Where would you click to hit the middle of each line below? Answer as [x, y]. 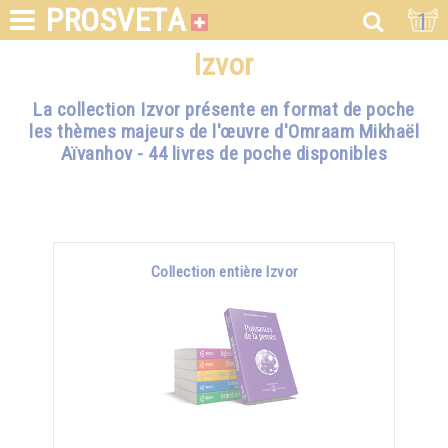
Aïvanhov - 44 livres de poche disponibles [224, 154]
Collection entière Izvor [224, 271]
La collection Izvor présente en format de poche [224, 110]
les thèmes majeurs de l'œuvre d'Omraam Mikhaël [224, 132]
